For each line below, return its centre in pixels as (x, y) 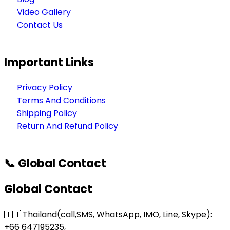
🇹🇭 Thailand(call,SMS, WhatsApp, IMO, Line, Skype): (108, 214)
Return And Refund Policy (68, 126)
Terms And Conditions (61, 100)
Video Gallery (44, 12)
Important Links (49, 62)
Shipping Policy (47, 113)
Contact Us (40, 25)
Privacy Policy (45, 87)
